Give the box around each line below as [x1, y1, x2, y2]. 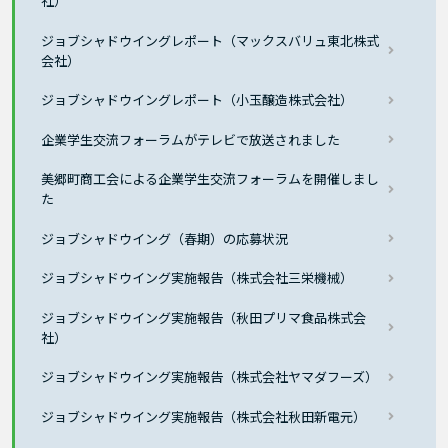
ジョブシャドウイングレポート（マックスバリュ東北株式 [41, 30, 380, 50]
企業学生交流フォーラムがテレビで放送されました [41, 129, 341, 149]
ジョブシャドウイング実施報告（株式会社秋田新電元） [41, 406, 367, 426]
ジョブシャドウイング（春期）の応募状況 [41, 228, 289, 248]
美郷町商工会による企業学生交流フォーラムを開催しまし [41, 169, 380, 189]
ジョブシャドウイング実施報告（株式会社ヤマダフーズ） [41, 367, 379, 387]
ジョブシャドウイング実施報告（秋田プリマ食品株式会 [41, 307, 367, 327]
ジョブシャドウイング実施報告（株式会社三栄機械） [41, 268, 354, 288]
